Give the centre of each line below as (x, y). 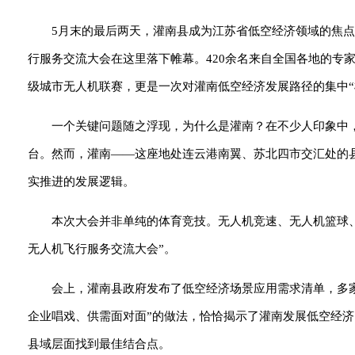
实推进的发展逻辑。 (81, 181)
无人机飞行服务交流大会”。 (102, 249)
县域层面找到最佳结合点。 (99, 344)
